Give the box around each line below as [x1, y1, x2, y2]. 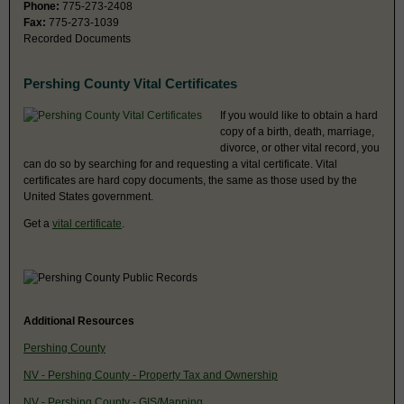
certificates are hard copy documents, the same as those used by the [23, 173, 357, 187]
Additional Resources [23, 314, 134, 327]
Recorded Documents [23, 32, 131, 45]
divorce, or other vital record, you [220, 141, 380, 154]
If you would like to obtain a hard [220, 108, 378, 122]
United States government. [23, 189, 153, 203]
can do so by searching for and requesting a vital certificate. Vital [23, 157, 337, 170]
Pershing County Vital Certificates [23, 75, 237, 91]
